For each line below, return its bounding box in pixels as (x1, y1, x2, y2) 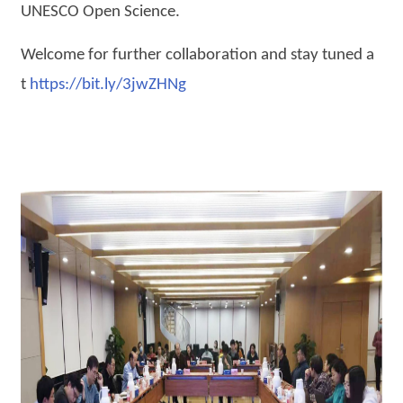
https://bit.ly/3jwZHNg (30, 76, 187, 94)
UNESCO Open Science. (21, 4, 181, 21)
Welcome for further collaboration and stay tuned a (21, 47, 375, 64)
